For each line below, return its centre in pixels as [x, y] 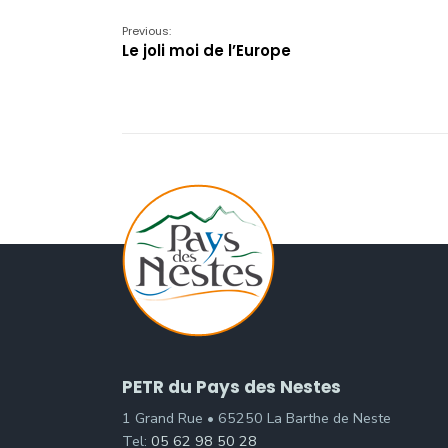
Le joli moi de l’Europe [206, 50]
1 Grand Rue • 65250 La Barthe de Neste [256, 417]
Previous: [146, 30]
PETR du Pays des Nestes [231, 386]
